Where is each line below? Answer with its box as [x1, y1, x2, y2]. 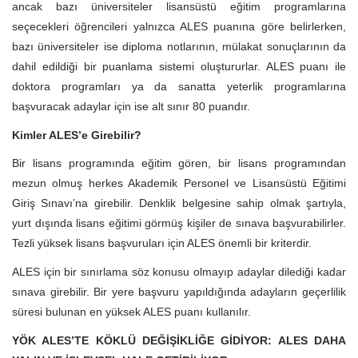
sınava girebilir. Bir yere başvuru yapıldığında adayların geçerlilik [12, 284, 346, 298]
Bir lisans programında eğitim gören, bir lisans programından [12, 157, 346, 170]
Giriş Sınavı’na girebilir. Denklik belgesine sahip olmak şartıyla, [12, 197, 346, 210]
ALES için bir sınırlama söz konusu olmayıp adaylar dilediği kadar [12, 265, 346, 278]
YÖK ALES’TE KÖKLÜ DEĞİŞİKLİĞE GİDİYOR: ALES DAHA [12, 333, 346, 347]
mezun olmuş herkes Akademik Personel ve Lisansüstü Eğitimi [12, 177, 346, 190]
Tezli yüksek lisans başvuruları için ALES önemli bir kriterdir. [12, 237, 312, 250]
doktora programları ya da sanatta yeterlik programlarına [12, 79, 346, 93]
